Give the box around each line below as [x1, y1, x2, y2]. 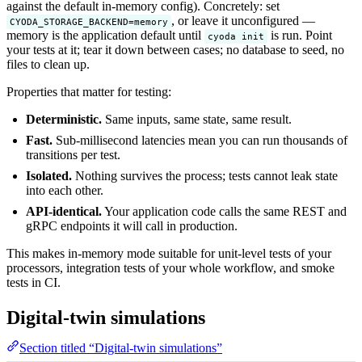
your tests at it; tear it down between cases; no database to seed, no [6, 42, 344, 57]
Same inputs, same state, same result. [102, 112, 292, 126]
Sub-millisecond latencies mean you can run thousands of [53, 133, 347, 147]
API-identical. [26, 204, 102, 218]
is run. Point [267, 27, 332, 42]
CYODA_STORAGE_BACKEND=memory [10, 15, 168, 27]
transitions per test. [26, 147, 120, 162]
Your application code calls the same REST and [102, 204, 347, 218]
